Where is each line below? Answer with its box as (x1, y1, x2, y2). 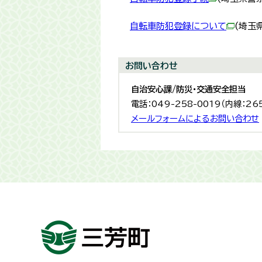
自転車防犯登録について (130, 22, 226, 30)
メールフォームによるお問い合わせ (131, 114, 259, 123)
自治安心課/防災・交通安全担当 (131, 85, 246, 94)
